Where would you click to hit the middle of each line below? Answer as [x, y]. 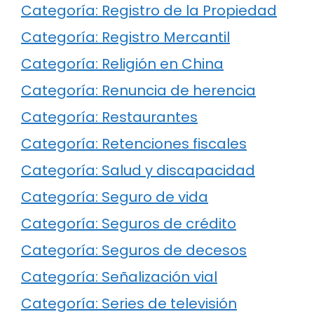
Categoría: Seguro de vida [115, 197]
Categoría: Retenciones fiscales [134, 144]
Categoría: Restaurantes [109, 117]
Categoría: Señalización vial [119, 277]
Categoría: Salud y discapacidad [138, 171]
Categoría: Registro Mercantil [125, 37]
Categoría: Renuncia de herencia [138, 91]
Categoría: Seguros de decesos [134, 251]
